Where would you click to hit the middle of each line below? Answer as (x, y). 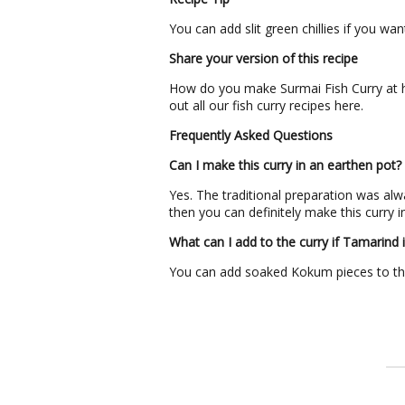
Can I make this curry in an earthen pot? (285, 165)
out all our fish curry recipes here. (268, 105)
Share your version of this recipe (264, 58)
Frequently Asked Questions (251, 135)
